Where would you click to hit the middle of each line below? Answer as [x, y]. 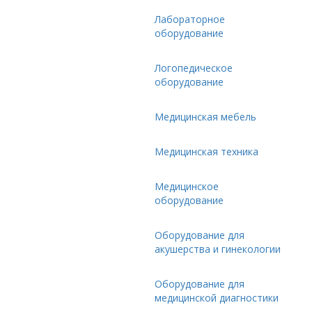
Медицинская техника [206, 151]
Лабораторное [190, 19]
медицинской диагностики [217, 298]
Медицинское [187, 186]
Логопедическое [194, 68]
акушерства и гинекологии [218, 249]
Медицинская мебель [205, 117]
